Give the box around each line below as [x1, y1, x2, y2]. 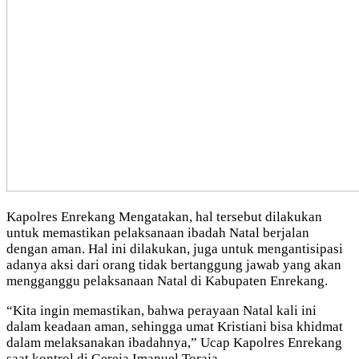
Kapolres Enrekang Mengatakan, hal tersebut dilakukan [6, 208, 322, 224]
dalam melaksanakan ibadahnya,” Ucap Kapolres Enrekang [6, 334, 342, 350]
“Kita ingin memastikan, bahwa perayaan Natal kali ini [6, 302, 317, 318]
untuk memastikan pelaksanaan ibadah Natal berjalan [6, 224, 309, 240]
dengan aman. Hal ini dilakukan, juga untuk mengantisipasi [6, 240, 343, 256]
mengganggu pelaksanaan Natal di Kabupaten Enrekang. [6, 272, 328, 288]
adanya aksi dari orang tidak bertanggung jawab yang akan [6, 256, 341, 272]
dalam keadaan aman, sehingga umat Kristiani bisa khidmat [6, 318, 343, 334]
